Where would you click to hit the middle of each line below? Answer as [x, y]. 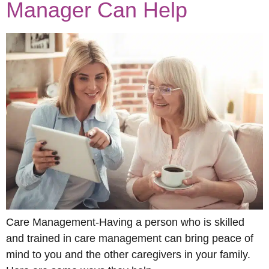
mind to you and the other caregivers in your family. [128, 255]
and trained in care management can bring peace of [130, 239]
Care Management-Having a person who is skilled [125, 222]
